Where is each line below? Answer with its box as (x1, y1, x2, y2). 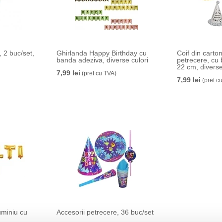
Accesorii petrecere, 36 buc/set (56, 208, 154, 216)
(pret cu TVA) (80, 70, 116, 77)
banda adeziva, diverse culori (56, 56, 148, 64)
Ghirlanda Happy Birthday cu (56, 49, 147, 57)
